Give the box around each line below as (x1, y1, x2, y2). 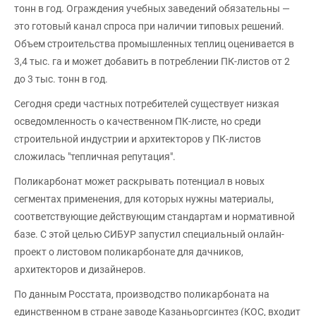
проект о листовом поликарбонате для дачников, (14, 245, 243, 257)
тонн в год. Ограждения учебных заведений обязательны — (14, 2, 290, 14)
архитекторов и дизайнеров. (14, 263, 146, 275)
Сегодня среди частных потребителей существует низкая (14, 97, 279, 109)
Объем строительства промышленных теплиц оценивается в (14, 37, 294, 49)
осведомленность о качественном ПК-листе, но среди (14, 115, 261, 127)
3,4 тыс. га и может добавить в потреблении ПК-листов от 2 (14, 55, 290, 67)
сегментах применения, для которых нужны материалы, (14, 193, 274, 205)
